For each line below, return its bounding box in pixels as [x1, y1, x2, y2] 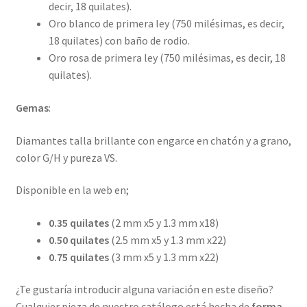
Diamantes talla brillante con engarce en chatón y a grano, [15, 133, 291, 147]
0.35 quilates [48, 215, 111, 230]
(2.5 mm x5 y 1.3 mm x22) [110, 232, 226, 247]
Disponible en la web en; [15, 183, 129, 197]
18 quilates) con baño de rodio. [48, 34, 190, 48]
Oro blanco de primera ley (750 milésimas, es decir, [48, 16, 284, 31]
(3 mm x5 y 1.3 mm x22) [110, 249, 219, 264]
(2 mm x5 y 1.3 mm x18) [110, 215, 219, 230]
